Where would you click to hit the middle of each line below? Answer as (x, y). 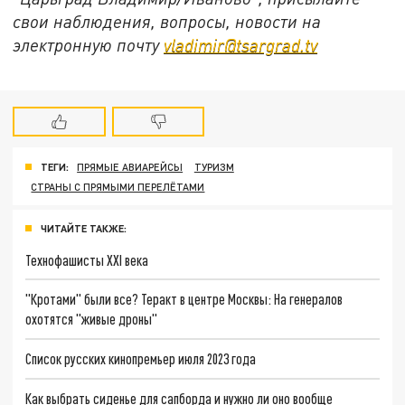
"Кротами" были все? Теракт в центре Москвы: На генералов (184, 299)
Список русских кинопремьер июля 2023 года (141, 358)
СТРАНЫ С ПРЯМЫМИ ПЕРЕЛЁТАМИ (118, 186)
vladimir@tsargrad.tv (241, 45)
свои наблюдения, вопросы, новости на (167, 22)
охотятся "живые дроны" (92, 319)
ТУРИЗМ (214, 166)
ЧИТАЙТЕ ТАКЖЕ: (84, 228)
